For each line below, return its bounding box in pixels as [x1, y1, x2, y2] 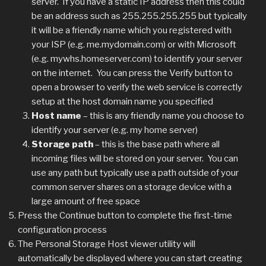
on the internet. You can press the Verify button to [31, 67, 233, 78]
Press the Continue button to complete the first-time [18, 210, 232, 221]
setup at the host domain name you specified [31, 96, 213, 107]
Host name [31, 110, 81, 121]
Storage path [31, 138, 93, 150]
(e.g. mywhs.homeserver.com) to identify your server [31, 53, 242, 64]
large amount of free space [31, 195, 140, 207]
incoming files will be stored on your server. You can [31, 153, 238, 164]
